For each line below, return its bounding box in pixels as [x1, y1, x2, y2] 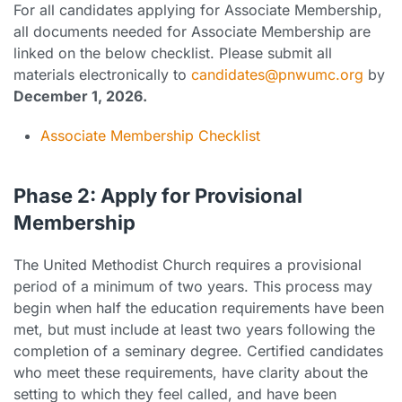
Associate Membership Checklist [40, 127, 260, 144]
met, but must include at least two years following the [13, 320, 375, 338]
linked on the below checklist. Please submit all [13, 44, 332, 62]
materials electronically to [13, 66, 191, 83]
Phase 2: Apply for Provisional [13, 184, 302, 207]
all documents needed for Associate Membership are [13, 22, 371, 40]
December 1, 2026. [13, 87, 147, 105]
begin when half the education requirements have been [13, 299, 384, 317]
